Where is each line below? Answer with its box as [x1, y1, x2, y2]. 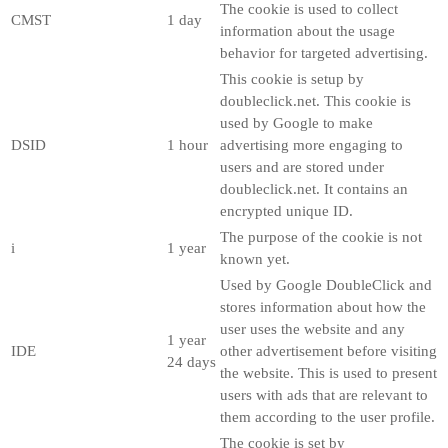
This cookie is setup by [220, 70, 364, 87]
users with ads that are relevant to [220, 386, 428, 403]
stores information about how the [220, 298, 426, 315]
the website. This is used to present [220, 364, 437, 381]
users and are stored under [220, 158, 384, 175]
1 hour [167, 136, 208, 153]
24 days [167, 353, 216, 370]
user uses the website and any [220, 320, 405, 337]
